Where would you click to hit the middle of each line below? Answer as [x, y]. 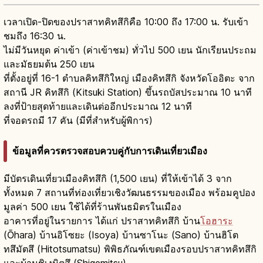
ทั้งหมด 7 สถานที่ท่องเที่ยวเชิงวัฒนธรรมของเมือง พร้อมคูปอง [129, 193]
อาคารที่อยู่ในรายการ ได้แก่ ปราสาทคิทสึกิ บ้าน [102, 221]
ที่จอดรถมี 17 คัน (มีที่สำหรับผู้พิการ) [78, 121]
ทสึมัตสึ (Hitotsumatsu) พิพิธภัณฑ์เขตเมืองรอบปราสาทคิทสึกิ [130, 249]
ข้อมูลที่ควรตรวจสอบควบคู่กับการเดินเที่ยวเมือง [110, 151]
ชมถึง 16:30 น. [35, 36]
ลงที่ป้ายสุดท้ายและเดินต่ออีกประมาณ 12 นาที [98, 107]
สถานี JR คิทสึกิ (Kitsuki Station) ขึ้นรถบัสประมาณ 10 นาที [128, 92]
